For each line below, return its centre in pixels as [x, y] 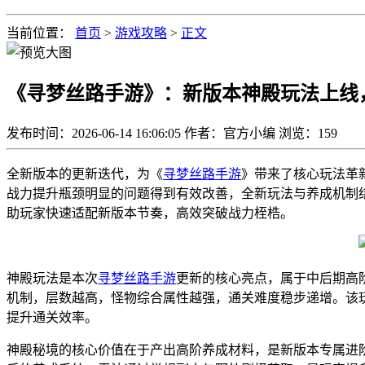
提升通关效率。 [52, 317]
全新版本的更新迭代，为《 [85, 174]
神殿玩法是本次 [52, 278]
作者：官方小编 [230, 133]
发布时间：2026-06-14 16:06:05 [94, 133]
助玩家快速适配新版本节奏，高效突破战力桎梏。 [150, 213]
